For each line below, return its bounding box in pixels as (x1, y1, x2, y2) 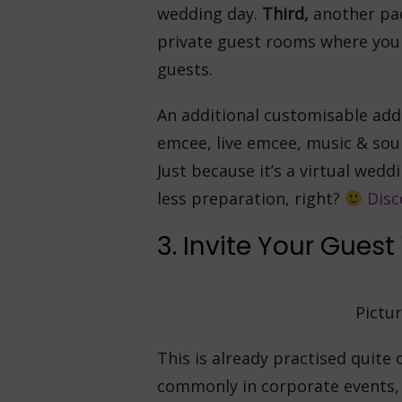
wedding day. (156, 3, 262, 24)
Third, (261, 3, 313, 24)
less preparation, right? (156, 188, 345, 209)
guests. (156, 58, 213, 80)
